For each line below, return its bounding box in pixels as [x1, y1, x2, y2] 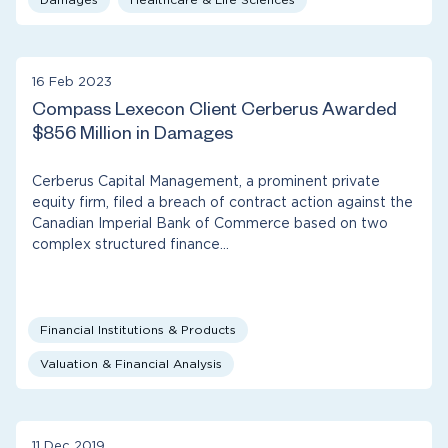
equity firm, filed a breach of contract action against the [32, 195, 413, 210]
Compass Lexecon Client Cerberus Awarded [32, 101, 397, 122]
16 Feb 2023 [32, 75, 112, 89]
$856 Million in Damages [32, 125, 233, 146]
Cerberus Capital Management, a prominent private [32, 174, 380, 189]
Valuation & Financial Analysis [40, 358, 222, 371]
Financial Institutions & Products [40, 324, 236, 337]
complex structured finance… [32, 237, 229, 252]
